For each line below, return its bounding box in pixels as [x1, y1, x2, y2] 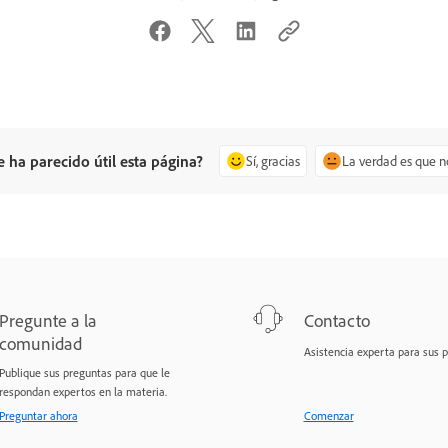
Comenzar [303, 408, 354, 424]
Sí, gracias [246, 152, 301, 169]
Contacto [303, 309, 370, 332]
